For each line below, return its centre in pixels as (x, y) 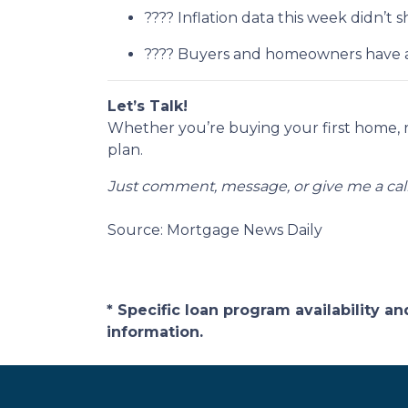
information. (155, 332)
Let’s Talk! (148, 106)
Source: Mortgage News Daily (215, 230)
